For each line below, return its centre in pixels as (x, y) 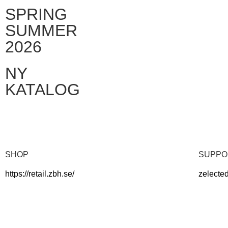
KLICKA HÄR (48, 118)
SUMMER (41, 30)
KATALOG (42, 89)
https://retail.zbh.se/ (40, 174)
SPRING (36, 14)
